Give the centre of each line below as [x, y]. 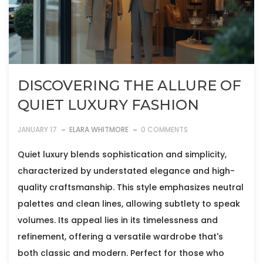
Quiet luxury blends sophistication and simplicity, [122, 154]
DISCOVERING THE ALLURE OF [129, 85]
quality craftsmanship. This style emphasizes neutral [131, 187]
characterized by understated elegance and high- [126, 171]
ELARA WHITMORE [99, 129]
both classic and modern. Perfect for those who [121, 253]
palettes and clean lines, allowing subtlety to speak [129, 203]
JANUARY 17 [37, 129]
